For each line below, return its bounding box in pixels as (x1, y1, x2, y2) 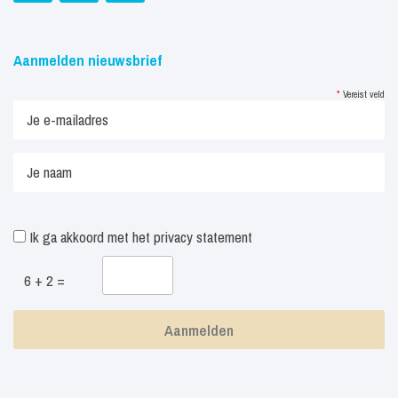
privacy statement (154, 227, 252, 247)
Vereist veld (340, 87, 385, 100)
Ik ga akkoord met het (26, 227, 154, 247)
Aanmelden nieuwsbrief (13, 50, 162, 70)
